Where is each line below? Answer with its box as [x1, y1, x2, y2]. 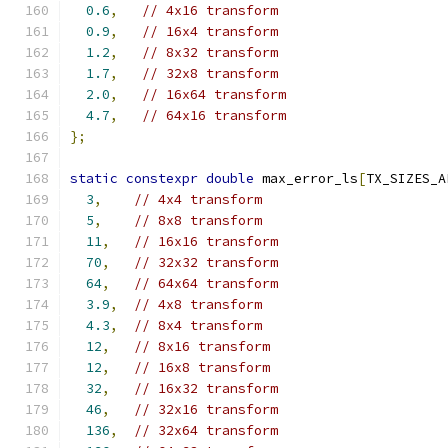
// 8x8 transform [134, 212, 262, 229]
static [70, 170, 118, 187]
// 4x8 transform [134, 296, 262, 313]
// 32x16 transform [134, 401, 278, 418]
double [206, 170, 254, 187]
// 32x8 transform [142, 65, 278, 82]
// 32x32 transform [134, 254, 278, 271]
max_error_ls [254, 170, 358, 187]
